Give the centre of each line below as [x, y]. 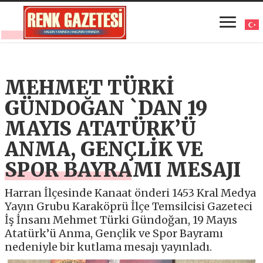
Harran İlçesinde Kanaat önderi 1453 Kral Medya [131, 193]
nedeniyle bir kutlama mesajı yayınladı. [109, 247]
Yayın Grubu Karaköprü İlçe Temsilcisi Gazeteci [129, 206]
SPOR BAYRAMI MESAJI [123, 170]
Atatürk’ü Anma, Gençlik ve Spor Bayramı [114, 233]
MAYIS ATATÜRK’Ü [101, 129]
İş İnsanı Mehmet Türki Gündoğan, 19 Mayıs [121, 220]
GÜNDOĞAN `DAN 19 [106, 108]
